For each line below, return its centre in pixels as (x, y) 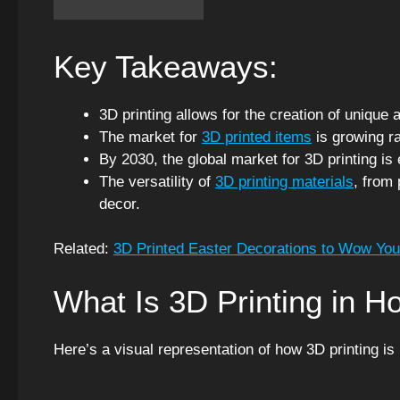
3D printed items (257, 137)
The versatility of (157, 181)
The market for (150, 137)
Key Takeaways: (166, 66)
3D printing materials (284, 181)
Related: (83, 249)
